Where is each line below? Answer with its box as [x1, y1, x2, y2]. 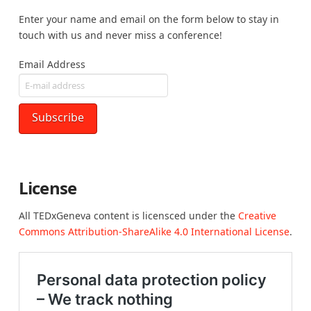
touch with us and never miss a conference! [18, 28, 222, 42]
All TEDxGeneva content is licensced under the [18, 208, 238, 222]
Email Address [18, 57, 85, 71]
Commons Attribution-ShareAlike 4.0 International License [18, 224, 289, 238]
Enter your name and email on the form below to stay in [18, 12, 279, 26]
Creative [237, 208, 276, 222]
